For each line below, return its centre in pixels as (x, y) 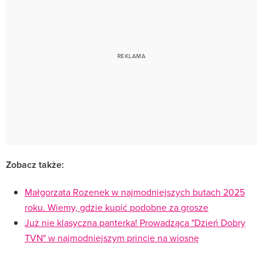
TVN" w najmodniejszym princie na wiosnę (112, 237)
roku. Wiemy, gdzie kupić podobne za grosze (117, 207)
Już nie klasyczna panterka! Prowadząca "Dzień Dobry (135, 222)
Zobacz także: (35, 164)
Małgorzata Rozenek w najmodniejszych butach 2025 (135, 192)
